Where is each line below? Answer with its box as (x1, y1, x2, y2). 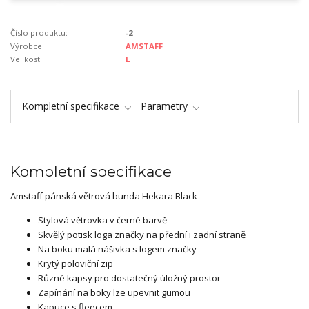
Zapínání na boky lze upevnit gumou (38, 286, 190, 299)
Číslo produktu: (10, 28, 68, 38)
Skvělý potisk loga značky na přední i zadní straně (38, 228, 246, 241)
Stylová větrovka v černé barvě (38, 214, 167, 226)
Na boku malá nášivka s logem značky (38, 243, 197, 255)
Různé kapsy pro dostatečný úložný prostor (38, 272, 221, 284)
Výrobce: (10, 41, 44, 51)
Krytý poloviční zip (38, 257, 113, 270)
